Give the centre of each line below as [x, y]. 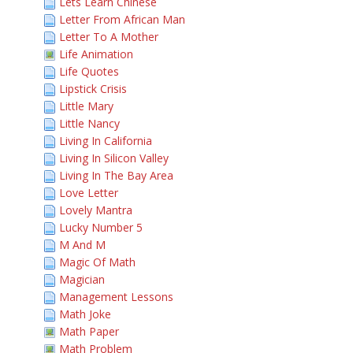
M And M [82, 245]
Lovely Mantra [96, 210]
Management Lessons [116, 297]
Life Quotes [89, 71]
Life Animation [96, 54]
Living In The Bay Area [116, 175]
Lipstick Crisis [93, 89]
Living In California [106, 141]
